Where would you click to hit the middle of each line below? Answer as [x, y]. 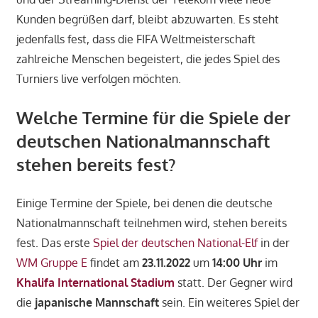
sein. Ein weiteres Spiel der [229, 302]
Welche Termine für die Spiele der [153, 117]
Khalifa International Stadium [95, 282]
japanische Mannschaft [97, 302]
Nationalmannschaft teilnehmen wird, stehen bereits [151, 223]
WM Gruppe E [51, 262]
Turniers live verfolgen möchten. [98, 78]
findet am [114, 262]
